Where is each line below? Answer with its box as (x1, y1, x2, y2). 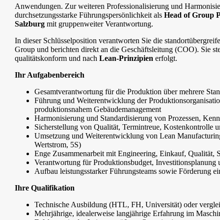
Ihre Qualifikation (15, 184, 75, 192)
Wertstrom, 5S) (34, 140, 81, 149)
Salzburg (15, 20, 47, 28)
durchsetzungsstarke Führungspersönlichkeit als (15, 11, 164, 20)
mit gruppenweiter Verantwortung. (47, 20, 153, 28)
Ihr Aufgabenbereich (15, 71, 84, 80)
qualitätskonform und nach (15, 54, 99, 63)
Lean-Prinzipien (99, 54, 153, 63)
